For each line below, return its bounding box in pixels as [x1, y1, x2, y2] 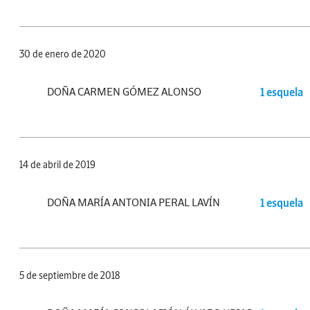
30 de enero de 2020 [19, 48, 106, 61]
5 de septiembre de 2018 [19, 269, 120, 282]
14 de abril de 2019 [19, 158, 95, 172]
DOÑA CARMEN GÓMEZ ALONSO [47, 84, 201, 99]
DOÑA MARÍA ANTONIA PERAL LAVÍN [47, 195, 220, 210]
